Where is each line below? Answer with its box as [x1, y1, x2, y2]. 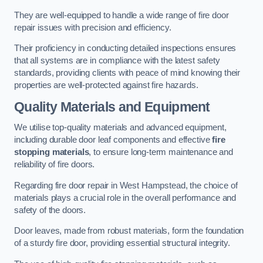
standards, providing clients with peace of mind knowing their [14, 68, 241, 78]
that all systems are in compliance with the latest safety [14, 56, 220, 66]
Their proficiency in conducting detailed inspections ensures [14, 43, 237, 53]
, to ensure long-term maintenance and [89, 147, 234, 157]
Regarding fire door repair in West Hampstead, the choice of [14, 180, 238, 190]
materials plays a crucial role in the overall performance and [14, 193, 237, 203]
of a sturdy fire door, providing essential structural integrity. [14, 238, 230, 248]
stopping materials [14, 147, 89, 157]
